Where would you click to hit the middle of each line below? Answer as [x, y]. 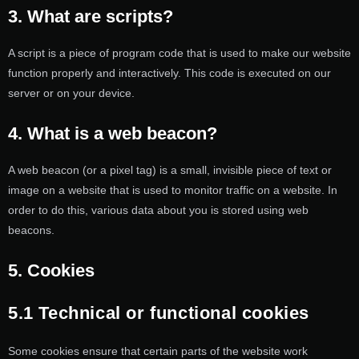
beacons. [31, 230]
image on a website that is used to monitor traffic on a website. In [173, 190]
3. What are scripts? [91, 16]
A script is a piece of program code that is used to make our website [179, 52]
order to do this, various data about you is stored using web [158, 210]
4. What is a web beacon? [113, 133]
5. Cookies [51, 271]
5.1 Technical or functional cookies [159, 313]
